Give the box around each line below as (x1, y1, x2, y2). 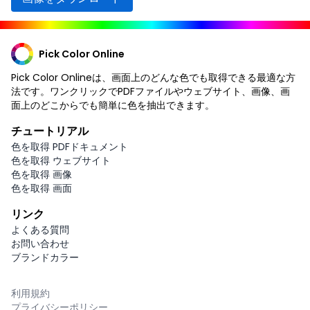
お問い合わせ (11, 236, 69, 250)
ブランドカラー (11, 250, 79, 264)
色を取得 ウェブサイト (11, 153, 111, 167)
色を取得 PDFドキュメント (11, 139, 128, 154)
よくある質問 (11, 222, 69, 237)
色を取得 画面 (11, 181, 72, 195)
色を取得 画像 (11, 167, 72, 181)
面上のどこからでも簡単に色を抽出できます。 (11, 98, 215, 112)
